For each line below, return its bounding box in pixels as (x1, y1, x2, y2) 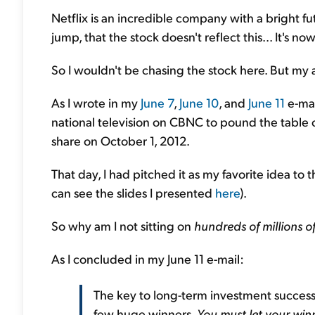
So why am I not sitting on (51, 217, 194, 233)
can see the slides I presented (51, 184, 215, 200)
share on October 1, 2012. (51, 132, 190, 148)
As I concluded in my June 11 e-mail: (51, 250, 244, 266)
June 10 (179, 94, 219, 110)
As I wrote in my (51, 94, 141, 110)
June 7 (141, 94, 174, 110)
